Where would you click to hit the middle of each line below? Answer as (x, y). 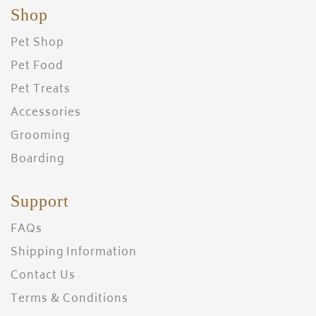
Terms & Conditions (69, 300)
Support (40, 202)
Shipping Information (74, 253)
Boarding (37, 160)
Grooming (40, 137)
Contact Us (43, 276)
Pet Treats (41, 90)
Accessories (46, 114)
